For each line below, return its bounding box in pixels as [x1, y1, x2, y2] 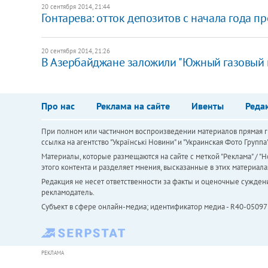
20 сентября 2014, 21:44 [41, 2, 110, 11]
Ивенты [191, 99, 224, 112]
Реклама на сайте [96, 99, 170, 112]
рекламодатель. [41, 187, 95, 197]
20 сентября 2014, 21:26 [41, 46, 110, 55]
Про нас [41, 99, 75, 112]
